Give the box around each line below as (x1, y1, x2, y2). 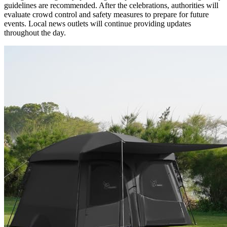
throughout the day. (4, 28, 66, 37)
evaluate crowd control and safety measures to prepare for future (4, 10, 209, 19)
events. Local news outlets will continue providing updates (4, 19, 191, 28)
